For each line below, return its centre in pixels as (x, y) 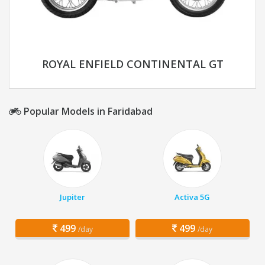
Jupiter (73, 197)
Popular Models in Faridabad (87, 112)
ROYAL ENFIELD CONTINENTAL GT (132, 64)
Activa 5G (193, 197)
